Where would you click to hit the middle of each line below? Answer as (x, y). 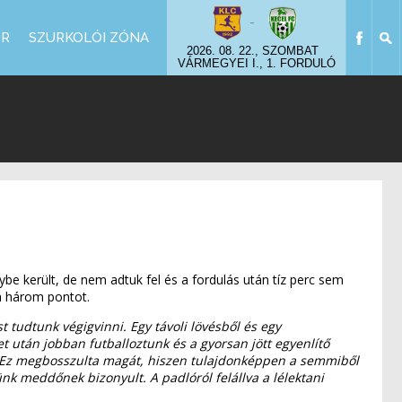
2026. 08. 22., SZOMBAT (256, 51)
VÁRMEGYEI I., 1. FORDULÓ (256, 64)
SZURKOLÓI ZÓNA (88, 38)
